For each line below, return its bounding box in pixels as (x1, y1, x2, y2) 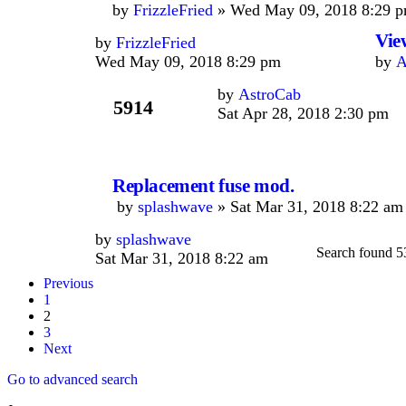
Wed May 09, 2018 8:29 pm (95, 53, 281, 71)
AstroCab (238, 85, 301, 103)
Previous (43, 275, 93, 291)
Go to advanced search (7, 371, 138, 387)
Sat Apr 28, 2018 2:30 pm (217, 104, 389, 122)
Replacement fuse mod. (112, 175, 295, 197)
